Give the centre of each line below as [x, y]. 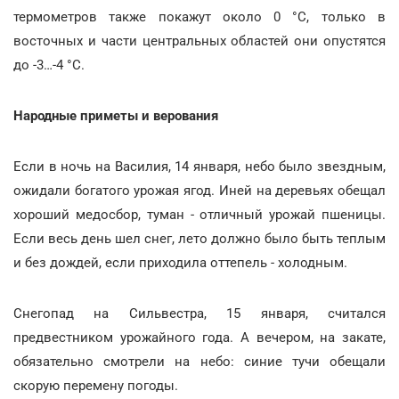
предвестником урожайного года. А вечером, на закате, [199, 337]
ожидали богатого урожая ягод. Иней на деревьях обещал [199, 190]
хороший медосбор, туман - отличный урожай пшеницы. [199, 214]
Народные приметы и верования [116, 115]
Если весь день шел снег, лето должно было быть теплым [199, 238]
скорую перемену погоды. [96, 385]
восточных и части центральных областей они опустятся [199, 41]
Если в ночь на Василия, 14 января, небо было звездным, [199, 166]
